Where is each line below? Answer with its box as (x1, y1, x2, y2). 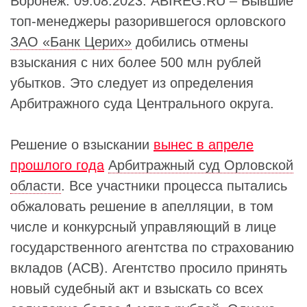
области (10, 178, 61, 194)
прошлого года (10, 158, 104, 173)
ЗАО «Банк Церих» (10, 34, 132, 50)
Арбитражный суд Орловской (108, 158, 293, 173)
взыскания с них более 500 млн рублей (10, 55, 261, 71)
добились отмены (132, 34, 248, 50)
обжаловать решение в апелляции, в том (10, 199, 273, 214)
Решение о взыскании (10, 137, 153, 153)
